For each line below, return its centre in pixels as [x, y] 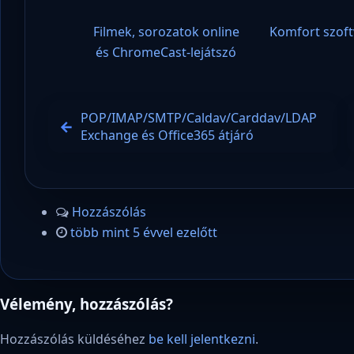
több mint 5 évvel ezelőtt [143, 233]
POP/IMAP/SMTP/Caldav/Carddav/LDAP [199, 117]
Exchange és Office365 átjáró [168, 135]
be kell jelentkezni [202, 339]
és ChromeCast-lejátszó [166, 52]
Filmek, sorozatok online [166, 31]
